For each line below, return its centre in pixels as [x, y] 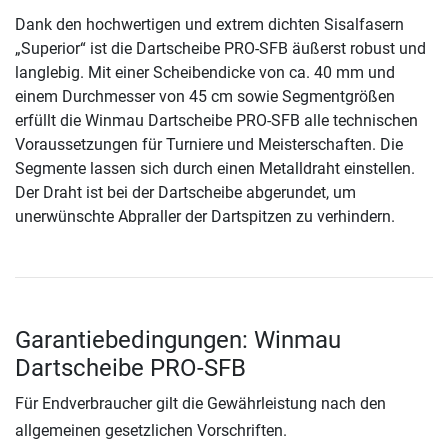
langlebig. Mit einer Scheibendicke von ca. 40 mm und [205, 73]
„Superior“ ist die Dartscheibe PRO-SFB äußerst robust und [220, 49]
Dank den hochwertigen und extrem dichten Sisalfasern [209, 25]
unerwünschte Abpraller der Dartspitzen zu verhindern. [205, 217]
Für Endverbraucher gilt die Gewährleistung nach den [200, 404]
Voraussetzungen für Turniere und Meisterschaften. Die [209, 145]
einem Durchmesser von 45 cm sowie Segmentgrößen [205, 97]
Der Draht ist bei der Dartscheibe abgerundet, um [185, 193]
